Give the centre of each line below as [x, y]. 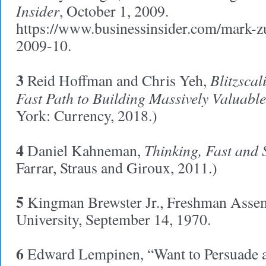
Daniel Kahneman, [84, 150]
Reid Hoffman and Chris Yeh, [117, 80]
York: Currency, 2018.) [87, 115]
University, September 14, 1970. [113, 219]
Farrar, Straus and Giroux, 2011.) [117, 167]
